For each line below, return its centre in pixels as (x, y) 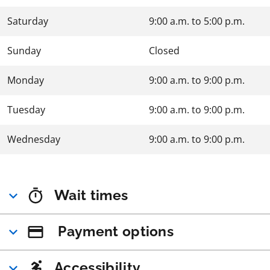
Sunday (24, 50)
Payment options (116, 231)
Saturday (28, 21)
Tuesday (26, 109)
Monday (26, 80)
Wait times (91, 195)
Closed (164, 50)
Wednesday (34, 139)
